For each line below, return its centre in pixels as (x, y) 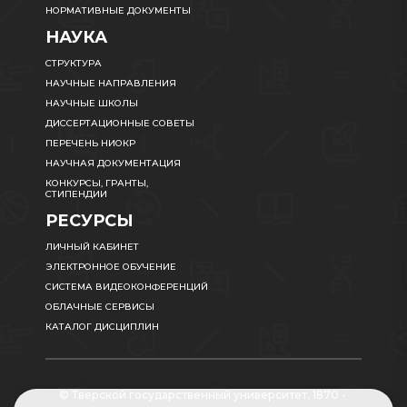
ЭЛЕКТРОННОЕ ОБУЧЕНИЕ (111, 267)
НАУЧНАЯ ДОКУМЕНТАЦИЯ (113, 163)
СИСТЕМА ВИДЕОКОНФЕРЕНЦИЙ (127, 287)
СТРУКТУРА (74, 63)
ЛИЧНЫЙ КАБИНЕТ (92, 247)
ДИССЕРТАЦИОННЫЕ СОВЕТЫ (120, 123)
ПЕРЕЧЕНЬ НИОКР (90, 143)
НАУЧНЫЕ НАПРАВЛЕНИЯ (111, 83)
